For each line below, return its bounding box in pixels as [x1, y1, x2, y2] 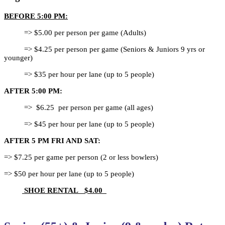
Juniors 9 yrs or [156, 45, 205, 53]
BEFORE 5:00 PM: [4, 12, 68, 20]
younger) [4, 53, 33, 62]
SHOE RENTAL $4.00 [24, 186, 106, 194]
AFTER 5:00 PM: [4, 86, 62, 95]
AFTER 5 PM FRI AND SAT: [4, 136, 100, 145]
